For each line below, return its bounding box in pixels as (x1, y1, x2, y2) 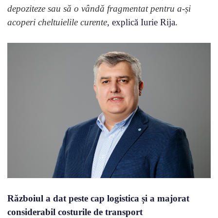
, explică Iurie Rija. (107, 17, 178, 27)
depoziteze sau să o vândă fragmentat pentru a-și (7, 3, 191, 14)
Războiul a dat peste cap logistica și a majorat (7, 193, 189, 204)
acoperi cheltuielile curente (7, 17, 107, 27)
